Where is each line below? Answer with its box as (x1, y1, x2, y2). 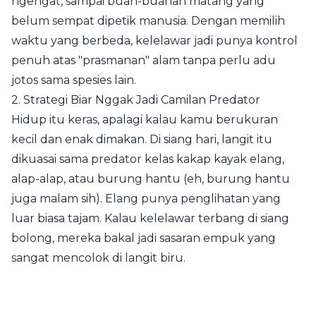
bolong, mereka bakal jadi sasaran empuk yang (11, 231, 276, 245)
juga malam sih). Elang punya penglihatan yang (11, 192, 281, 205)
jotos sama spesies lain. (11, 73, 136, 87)
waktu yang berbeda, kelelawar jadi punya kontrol (11, 34, 298, 47)
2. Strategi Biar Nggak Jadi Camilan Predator (11, 93, 260, 107)
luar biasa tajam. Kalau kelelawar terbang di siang (11, 212, 289, 225)
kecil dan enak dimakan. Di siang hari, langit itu (11, 133, 272, 146)
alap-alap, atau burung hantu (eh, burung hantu (11, 172, 290, 186)
